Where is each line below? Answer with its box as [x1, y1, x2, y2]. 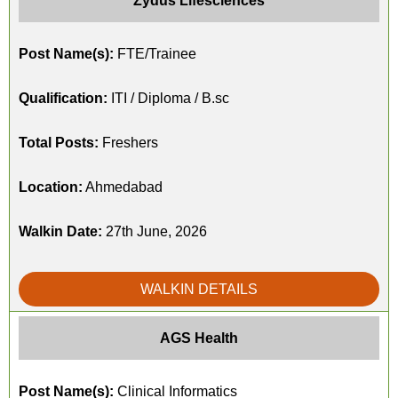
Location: [19, 179, 83, 195]
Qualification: [19, 91, 107, 106]
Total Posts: [19, 135, 99, 150]
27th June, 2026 [102, 224, 207, 239]
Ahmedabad [83, 179, 163, 195]
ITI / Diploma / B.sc [107, 91, 229, 106]
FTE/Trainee [114, 46, 196, 61]
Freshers [99, 135, 158, 150]
